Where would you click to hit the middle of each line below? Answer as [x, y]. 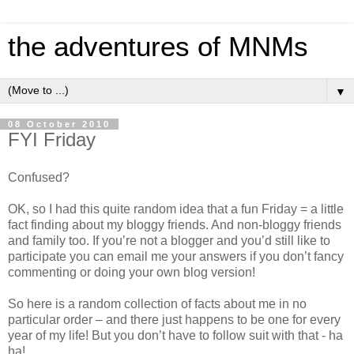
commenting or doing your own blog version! [132, 272]
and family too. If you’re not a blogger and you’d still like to [169, 240]
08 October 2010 [59, 124]
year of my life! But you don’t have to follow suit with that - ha [175, 335]
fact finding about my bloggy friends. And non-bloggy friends [175, 224]
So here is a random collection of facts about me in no [157, 303]
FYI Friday [52, 139]
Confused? [39, 177]
